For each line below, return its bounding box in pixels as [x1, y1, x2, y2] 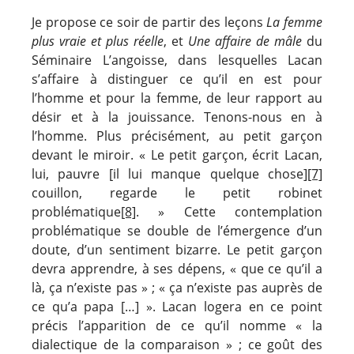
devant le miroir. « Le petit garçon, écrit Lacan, [32, 145, 322, 164]
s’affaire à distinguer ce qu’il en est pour [32, 70, 322, 88]
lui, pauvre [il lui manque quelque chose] [32, 164, 307, 183]
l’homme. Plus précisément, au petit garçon [32, 126, 322, 145]
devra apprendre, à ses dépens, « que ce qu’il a [32, 259, 322, 277]
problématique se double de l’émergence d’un [32, 221, 322, 239]
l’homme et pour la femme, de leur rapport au [32, 88, 322, 107]
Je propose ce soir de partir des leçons [32, 13, 267, 31]
